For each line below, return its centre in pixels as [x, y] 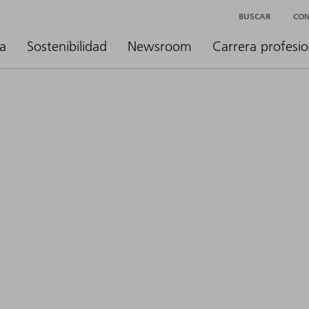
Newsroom [160, 46]
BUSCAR [255, 16]
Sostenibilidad [67, 46]
